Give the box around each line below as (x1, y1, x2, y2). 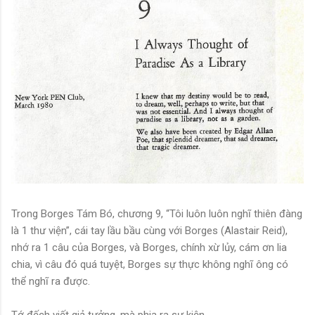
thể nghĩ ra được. (11, 275, 90, 288)
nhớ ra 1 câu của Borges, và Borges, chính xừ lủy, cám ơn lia (11, 241, 287, 255)
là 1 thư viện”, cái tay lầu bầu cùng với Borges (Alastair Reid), (11, 224, 288, 238)
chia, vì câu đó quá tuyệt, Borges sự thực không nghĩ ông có (11, 258, 288, 271)
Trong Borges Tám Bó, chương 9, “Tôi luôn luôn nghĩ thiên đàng (11, 207, 302, 221)
